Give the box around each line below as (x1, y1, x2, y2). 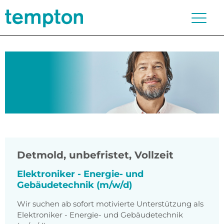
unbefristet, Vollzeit (69, 149, 173, 161)
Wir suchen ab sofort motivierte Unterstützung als (17, 199, 203, 209)
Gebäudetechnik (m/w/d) (17, 179, 132, 191)
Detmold (17, 149, 63, 161)
